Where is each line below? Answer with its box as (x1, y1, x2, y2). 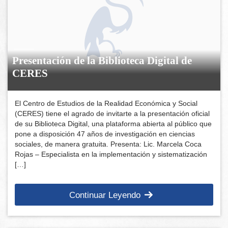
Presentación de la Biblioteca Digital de (12, 54, 192, 67)
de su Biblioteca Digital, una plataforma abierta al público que (15, 119, 212, 128)
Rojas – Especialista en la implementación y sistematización (15, 150, 208, 158)
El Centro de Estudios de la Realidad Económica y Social (15, 99, 198, 107)
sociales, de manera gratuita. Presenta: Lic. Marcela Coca (15, 139, 202, 148)
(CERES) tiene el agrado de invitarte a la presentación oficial (15, 109, 210, 118)
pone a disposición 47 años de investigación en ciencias (15, 129, 195, 138)
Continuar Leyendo (69, 190, 141, 201)
